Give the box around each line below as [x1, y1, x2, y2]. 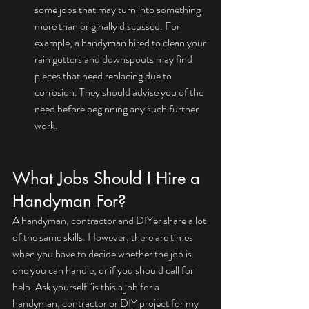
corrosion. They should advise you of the [34, 84, 206, 101]
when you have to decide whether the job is [12, 246, 194, 262]
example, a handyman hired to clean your [34, 34, 208, 51]
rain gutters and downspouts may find [34, 51, 195, 68]
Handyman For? [12, 190, 126, 212]
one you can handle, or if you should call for [12, 262, 196, 279]
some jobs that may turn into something [34, 1, 203, 18]
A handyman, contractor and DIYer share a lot [12, 212, 208, 229]
